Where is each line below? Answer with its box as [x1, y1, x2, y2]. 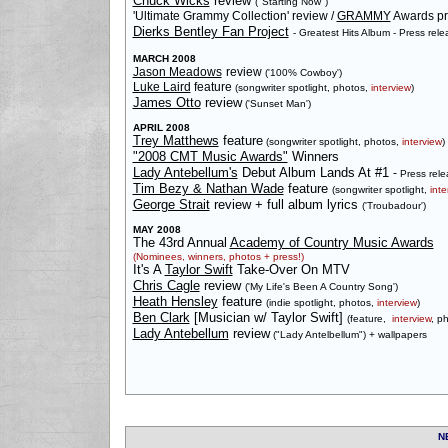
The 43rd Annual [132, 235, 230, 250]
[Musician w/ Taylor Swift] [193, 310, 347, 325]
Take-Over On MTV [232, 262, 350, 277]
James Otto [132, 95, 201, 110]
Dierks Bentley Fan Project [132, 24, 289, 39]
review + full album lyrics [209, 197, 362, 212]
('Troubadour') [361, 200, 426, 211]
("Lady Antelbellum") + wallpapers [269, 329, 427, 340]
